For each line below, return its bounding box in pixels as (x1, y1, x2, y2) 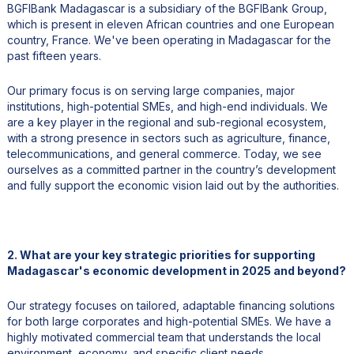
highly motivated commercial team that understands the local (6, 330, 321, 344)
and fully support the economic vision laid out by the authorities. (6, 178, 339, 192)
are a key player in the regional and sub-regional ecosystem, (6, 115, 326, 129)
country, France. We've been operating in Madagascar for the (6, 32, 331, 47)
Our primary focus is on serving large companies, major (6, 83, 295, 97)
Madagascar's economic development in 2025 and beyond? (6, 263, 346, 277)
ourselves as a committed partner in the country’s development (6, 162, 336, 176)
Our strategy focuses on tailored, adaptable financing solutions (6, 298, 335, 312)
